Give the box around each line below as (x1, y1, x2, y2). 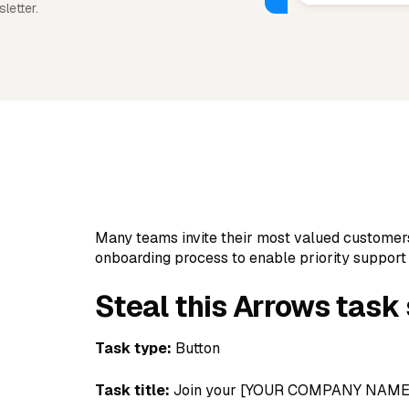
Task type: (95, 339, 175, 358)
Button (175, 339, 220, 358)
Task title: (95, 381, 173, 400)
